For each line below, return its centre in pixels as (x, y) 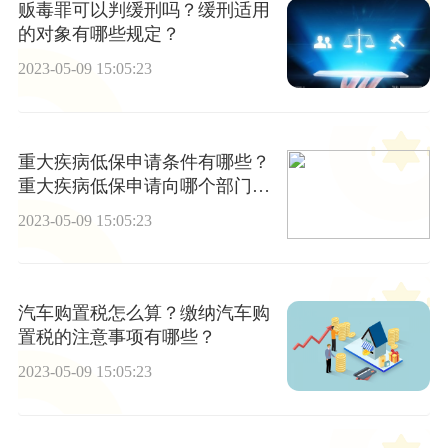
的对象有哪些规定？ (98, 34)
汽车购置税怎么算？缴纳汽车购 (143, 313)
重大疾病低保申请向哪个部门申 (143, 185)
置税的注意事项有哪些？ (116, 337)
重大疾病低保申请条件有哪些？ (143, 161)
